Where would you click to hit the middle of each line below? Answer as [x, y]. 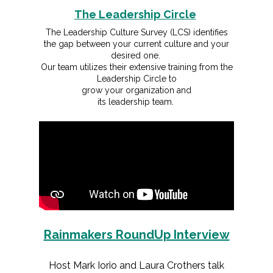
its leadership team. [136, 102]
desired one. [136, 55]
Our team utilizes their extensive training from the [136, 67]
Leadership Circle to [136, 79]
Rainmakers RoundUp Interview [136, 235]
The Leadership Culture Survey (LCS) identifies [136, 32]
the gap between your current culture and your [136, 44]
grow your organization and [136, 90]
